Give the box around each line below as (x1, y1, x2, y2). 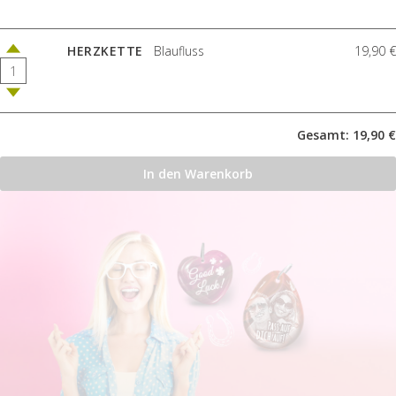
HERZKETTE (67, 42, 143, 59)
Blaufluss (149, 42, 204, 59)
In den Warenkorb (143, 165, 253, 182)
